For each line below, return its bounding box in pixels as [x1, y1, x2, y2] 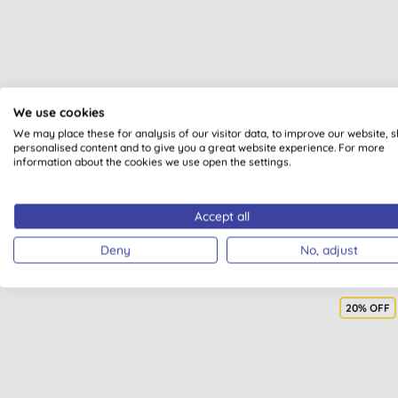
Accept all [195, 208, 250, 223]
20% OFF [346, 301, 390, 315]
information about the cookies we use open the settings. [13, 155, 291, 168]
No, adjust [299, 242, 358, 257]
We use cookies [13, 104, 105, 119]
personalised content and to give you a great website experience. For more [13, 140, 385, 154]
